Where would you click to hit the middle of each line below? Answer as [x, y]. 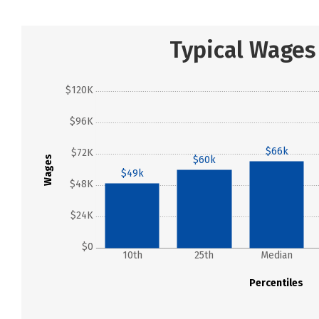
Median [276, 255]
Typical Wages [242, 50]
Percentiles [277, 283]
